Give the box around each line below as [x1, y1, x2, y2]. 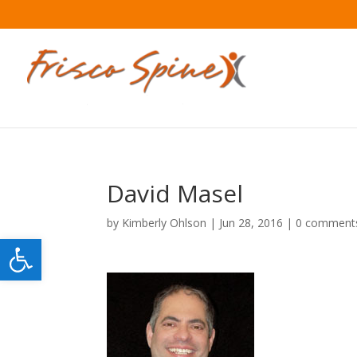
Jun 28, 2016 [219, 215, 284, 230]
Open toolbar [7, 229, 93, 263]
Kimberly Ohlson [122, 215, 207, 230]
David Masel [107, 177, 244, 210]
